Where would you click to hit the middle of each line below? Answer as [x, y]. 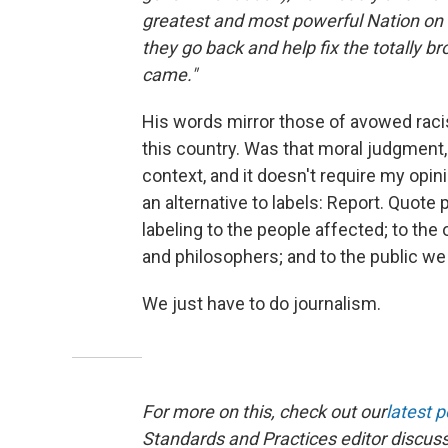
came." [169, 75]
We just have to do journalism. [261, 304]
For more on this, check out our [264, 412]
